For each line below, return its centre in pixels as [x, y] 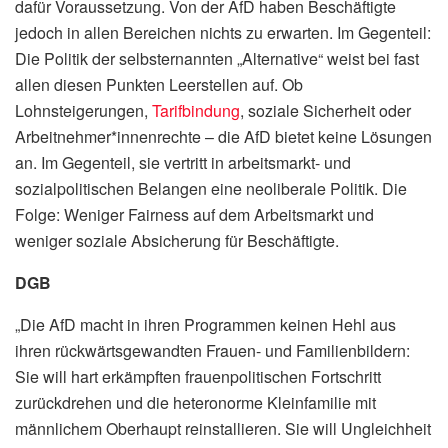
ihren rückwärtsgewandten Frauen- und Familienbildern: [212, 350]
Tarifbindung [196, 110]
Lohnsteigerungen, [83, 110]
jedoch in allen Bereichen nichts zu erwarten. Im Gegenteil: [223, 32]
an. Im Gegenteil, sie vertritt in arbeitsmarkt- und [183, 162]
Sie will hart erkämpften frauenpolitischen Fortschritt [198, 376]
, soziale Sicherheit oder [325, 110]
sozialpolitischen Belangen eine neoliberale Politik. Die [211, 188]
